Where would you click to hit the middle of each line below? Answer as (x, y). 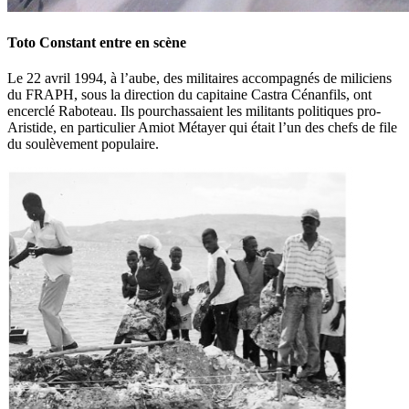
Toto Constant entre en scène (97, 43)
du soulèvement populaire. (83, 144)
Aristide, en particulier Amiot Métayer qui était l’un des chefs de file (202, 128)
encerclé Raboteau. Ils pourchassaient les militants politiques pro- (194, 111)
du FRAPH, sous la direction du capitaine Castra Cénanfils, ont (189, 95)
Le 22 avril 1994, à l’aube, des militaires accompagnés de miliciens (199, 79)
